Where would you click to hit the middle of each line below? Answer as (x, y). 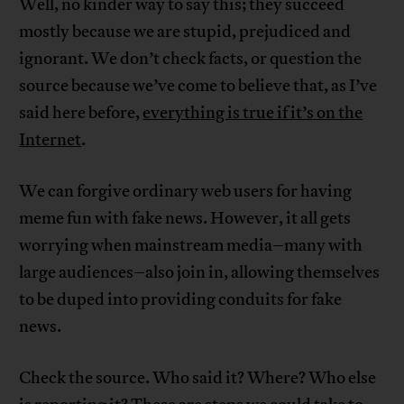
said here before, (81, 113)
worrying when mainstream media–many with (191, 246)
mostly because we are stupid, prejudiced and (185, 32)
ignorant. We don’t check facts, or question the (191, 59)
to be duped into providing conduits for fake (181, 300)
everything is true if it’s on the (253, 113)
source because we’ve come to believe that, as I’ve (198, 86)
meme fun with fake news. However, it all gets (185, 219)
